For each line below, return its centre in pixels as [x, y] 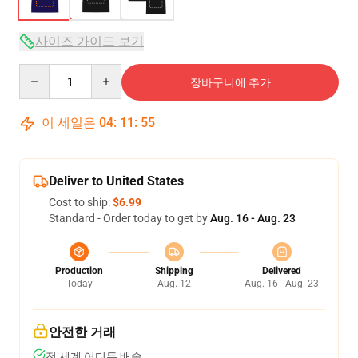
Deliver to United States [116, 181]
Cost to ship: [81, 202]
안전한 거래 [82, 332]
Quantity [40, 71]
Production [79, 271]
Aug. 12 [174, 284]
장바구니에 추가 [230, 82]
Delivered [282, 271]
